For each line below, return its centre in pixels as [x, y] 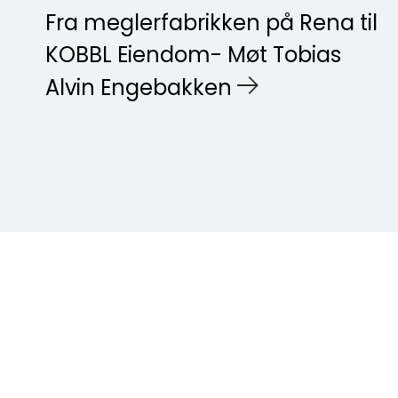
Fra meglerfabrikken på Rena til [211, 24]
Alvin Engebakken [139, 89]
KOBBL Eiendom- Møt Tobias [193, 56]
